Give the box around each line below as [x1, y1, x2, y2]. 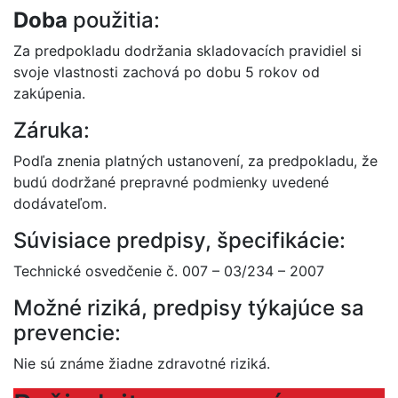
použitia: [68, 7, 160, 33]
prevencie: [13, 320, 121, 346]
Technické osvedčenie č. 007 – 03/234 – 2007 [13, 262, 324, 280]
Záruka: [13, 117, 90, 143]
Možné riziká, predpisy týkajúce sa [13, 295, 364, 321]
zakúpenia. [13, 84, 85, 102]
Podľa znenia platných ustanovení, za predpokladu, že [13, 152, 378, 170]
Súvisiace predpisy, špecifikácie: [13, 227, 346, 253]
